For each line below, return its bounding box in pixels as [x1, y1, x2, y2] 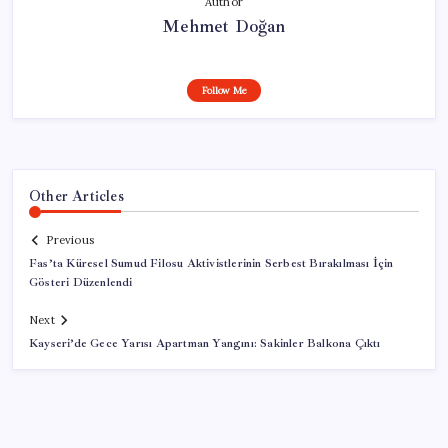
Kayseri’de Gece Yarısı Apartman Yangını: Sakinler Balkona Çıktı [29, 336, 381, 352]
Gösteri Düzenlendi [29, 275, 133, 291]
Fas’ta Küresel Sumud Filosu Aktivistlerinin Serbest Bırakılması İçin [29, 256, 394, 272]
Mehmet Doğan [162, 14, 286, 37]
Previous [46, 233, 94, 248]
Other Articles [29, 186, 124, 205]
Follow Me [201, 83, 247, 97]
